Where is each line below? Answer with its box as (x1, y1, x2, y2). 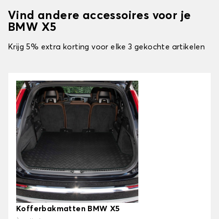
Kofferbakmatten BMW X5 (16, 205, 120, 213)
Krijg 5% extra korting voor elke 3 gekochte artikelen (8, 43, 205, 51)
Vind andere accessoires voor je (8, 10, 191, 22)
